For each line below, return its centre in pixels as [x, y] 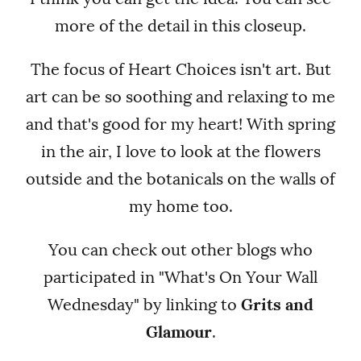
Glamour [178, 332]
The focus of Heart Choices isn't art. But [180, 69]
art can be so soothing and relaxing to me [180, 96]
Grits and [277, 304]
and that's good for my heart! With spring [180, 124]
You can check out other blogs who [180, 249]
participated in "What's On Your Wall [180, 277]
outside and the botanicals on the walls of [180, 178]
